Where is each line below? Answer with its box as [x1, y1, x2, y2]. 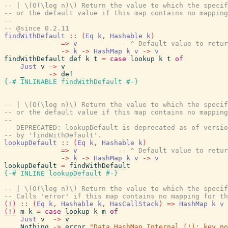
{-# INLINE [4, 169, 45, 177]
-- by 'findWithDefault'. [4, 131, 102, 139]
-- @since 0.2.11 [4, 24, 69, 32]
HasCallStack [110, 200, 159, 208]
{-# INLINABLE [4, 78, 57, 85]
